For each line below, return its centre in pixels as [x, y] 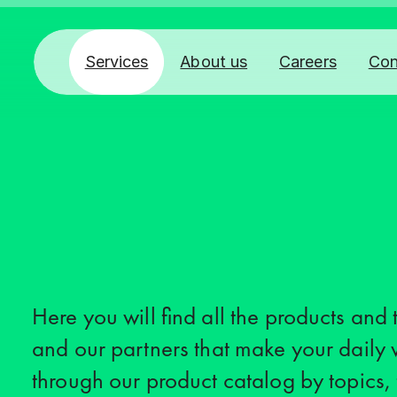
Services [117, 62]
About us [214, 62]
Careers [308, 62]
